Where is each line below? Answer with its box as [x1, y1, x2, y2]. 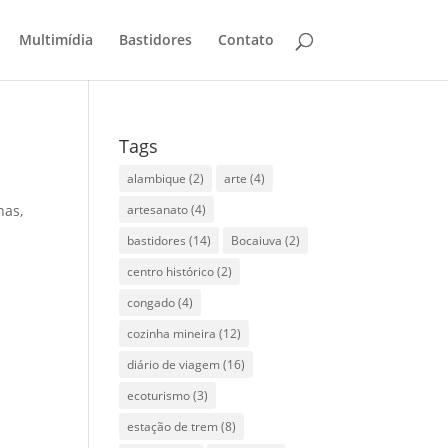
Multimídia [18, 30, 93, 49]
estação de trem [127, 418, 219, 435]
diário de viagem [127, 356, 221, 373]
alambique [127, 170, 187, 187]
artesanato [127, 201, 189, 218]
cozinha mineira [127, 325, 217, 342]
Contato [217, 30, 274, 49]
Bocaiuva [231, 232, 283, 249]
